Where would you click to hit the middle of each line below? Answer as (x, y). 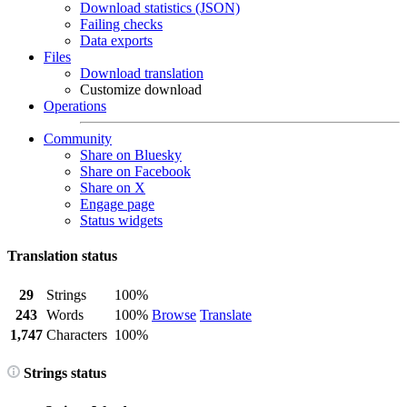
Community (78, 139)
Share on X (113, 188)
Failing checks (121, 24)
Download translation (142, 73)
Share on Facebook (135, 171)
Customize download (141, 89)
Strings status (63, 372)
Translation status (62, 256)
